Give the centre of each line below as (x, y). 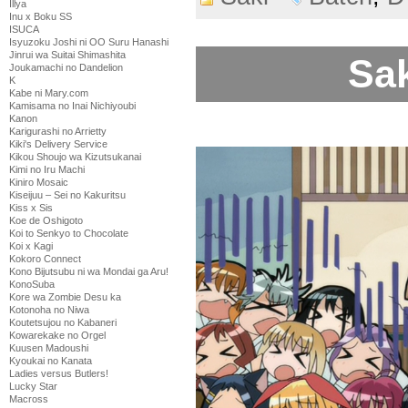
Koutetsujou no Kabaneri (63, 322)
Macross (29, 399)
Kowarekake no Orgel (57, 335)
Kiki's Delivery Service (58, 144)
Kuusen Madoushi (49, 348)
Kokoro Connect (45, 259)
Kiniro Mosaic (39, 182)
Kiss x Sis (31, 208)
